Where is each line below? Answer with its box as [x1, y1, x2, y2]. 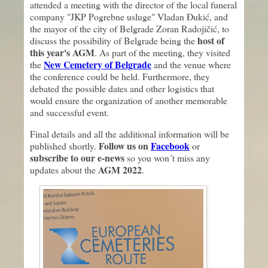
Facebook [151, 138, 190, 153]
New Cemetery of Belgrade [44, 57, 151, 71]
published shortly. [30, 139, 99, 152]
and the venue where [151, 57, 231, 71]
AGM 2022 [98, 162, 142, 176]
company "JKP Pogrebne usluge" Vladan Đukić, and [30, 10, 228, 23]
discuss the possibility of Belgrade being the [30, 33, 197, 47]
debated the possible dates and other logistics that [30, 81, 214, 95]
